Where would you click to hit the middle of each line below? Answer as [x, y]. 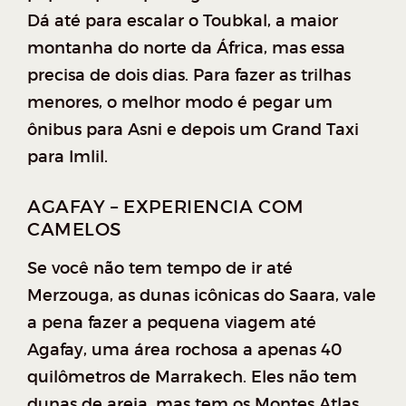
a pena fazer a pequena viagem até [172, 322]
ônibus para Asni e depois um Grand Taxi [193, 129]
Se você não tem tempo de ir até [160, 268]
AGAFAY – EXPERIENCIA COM [166, 206]
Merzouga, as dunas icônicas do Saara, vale [202, 295]
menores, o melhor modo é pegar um [180, 102]
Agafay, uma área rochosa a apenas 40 [184, 349]
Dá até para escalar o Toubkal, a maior [183, 20]
